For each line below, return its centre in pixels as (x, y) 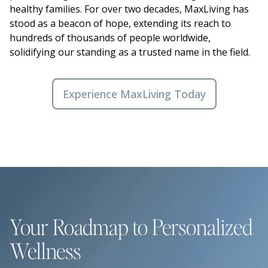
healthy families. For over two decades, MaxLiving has (129, 9)
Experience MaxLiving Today (134, 94)
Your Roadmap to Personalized (131, 226)
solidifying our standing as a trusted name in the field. (130, 52)
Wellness (45, 250)
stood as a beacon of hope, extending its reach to (120, 23)
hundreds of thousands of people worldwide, (110, 37)
